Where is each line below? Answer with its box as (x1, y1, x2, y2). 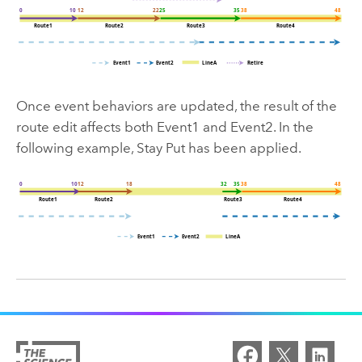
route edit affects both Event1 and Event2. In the (15, 118, 314, 135)
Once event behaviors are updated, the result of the (15, 97, 337, 114)
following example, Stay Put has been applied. (15, 139, 301, 156)
